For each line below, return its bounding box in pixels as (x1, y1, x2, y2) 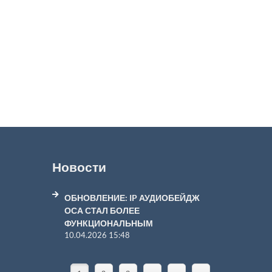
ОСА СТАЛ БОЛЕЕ (64, 205, 140, 216)
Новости (52, 159, 106, 174)
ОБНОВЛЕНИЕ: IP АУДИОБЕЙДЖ (64, 192, 200, 203)
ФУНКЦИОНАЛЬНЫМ (64, 218, 153, 228)
